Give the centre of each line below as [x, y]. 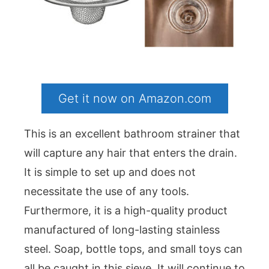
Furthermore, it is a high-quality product [126, 211]
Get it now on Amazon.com [134, 99]
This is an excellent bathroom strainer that [132, 134]
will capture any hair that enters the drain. [131, 153]
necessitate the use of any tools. [107, 192]
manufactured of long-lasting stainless [122, 230]
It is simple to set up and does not [110, 172]
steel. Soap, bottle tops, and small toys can [133, 249]
